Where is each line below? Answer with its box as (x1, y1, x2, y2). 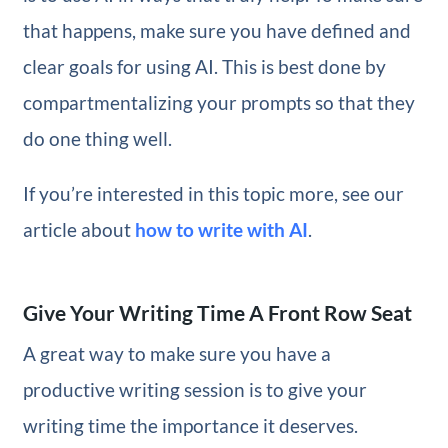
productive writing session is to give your (22, 377, 367, 401)
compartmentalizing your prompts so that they (22, 91, 415, 115)
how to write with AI (134, 218, 308, 242)
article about (22, 218, 135, 242)
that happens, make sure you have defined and (22, 19, 411, 43)
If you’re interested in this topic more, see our (22, 182, 404, 206)
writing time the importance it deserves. (22, 413, 358, 437)
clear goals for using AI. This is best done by (22, 55, 386, 79)
